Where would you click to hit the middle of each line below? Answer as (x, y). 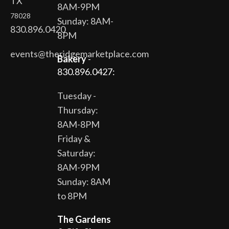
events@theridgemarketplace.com (79, 54)
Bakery (72, 59)
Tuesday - (77, 96)
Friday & (74, 139)
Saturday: (76, 153)
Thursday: (78, 110)
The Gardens (84, 219)
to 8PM (72, 196)
